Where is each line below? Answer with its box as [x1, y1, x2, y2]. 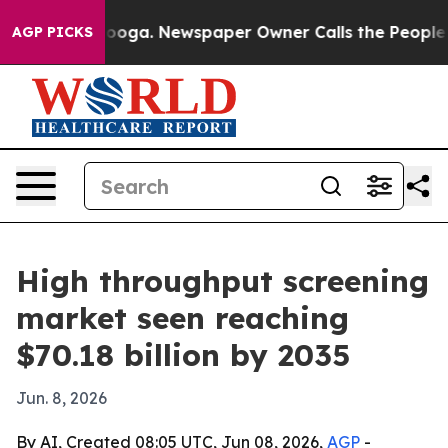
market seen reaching [16, 299, 349, 337]
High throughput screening [16, 262, 429, 300]
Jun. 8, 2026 [16, 388, 107, 408]
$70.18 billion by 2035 [16, 336, 350, 374]
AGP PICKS [12, 23, 93, 41]
